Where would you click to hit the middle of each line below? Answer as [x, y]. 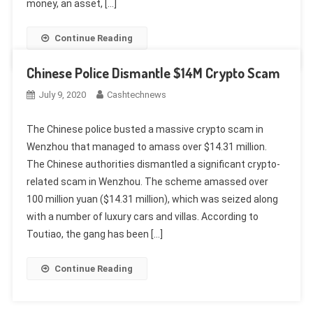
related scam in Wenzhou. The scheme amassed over [147, 181]
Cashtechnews [136, 94]
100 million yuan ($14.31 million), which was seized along [152, 199]
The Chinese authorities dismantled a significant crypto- [153, 164]
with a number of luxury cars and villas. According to [142, 216]
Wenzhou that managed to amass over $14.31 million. [146, 146]
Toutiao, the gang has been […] [94, 234]
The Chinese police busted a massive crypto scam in [145, 129]
